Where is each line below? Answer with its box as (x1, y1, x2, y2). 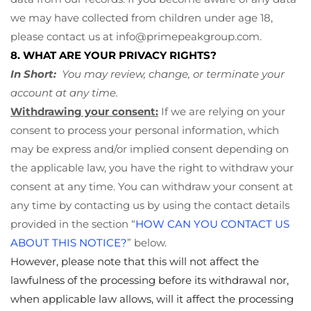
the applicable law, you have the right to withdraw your (10, 160, 294, 174)
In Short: (10, 67, 56, 81)
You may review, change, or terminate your (62, 67, 285, 81)
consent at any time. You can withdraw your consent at (10, 179, 293, 193)
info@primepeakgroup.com (116, 29, 260, 43)
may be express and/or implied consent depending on (10, 142, 289, 155)
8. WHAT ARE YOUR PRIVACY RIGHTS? (10, 48, 217, 62)
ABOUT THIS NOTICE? (10, 235, 127, 249)
